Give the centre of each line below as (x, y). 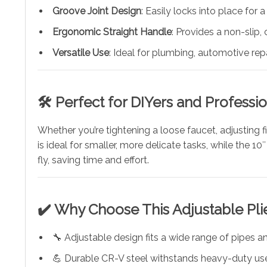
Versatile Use (81, 52)
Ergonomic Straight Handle (112, 32)
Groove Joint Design (97, 11)
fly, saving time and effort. (93, 160)
